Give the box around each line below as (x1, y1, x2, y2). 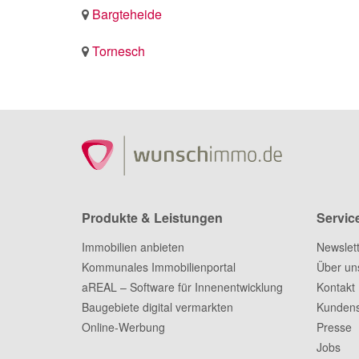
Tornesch (92, 41, 145, 60)
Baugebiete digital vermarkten (82, 298, 233, 315)
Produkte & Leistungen (82, 208, 223, 227)
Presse (316, 318, 352, 335)
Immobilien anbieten (82, 238, 184, 255)
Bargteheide (92, 4, 162, 23)
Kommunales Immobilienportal (82, 258, 236, 275)
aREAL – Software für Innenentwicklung (82, 278, 283, 295)
